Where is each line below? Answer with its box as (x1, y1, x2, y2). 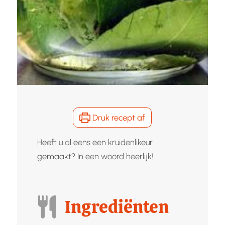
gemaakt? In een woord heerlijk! (37, 151, 153, 161)
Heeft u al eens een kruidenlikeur (37, 137, 153, 147)
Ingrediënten (65, 195, 169, 218)
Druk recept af (90, 112, 145, 123)
